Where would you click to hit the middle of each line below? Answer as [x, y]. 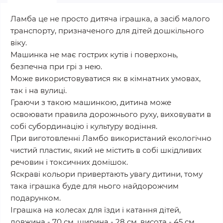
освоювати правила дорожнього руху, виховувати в [111, 114]
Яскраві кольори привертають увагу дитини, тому [107, 174]
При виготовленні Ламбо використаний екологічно [111, 138]
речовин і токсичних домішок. [69, 162]
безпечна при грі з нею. [56, 66]
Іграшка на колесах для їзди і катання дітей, [96, 210]
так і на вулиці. [39, 90]
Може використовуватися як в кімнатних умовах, [106, 78]
